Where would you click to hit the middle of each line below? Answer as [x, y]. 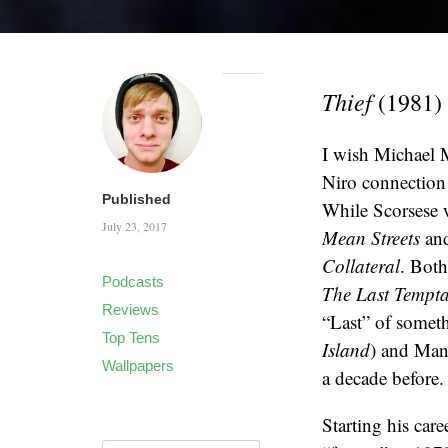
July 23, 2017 [134, 225]
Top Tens [131, 337]
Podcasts [133, 281]
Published [136, 198]
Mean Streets [371, 237]
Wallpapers [138, 365]
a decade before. [383, 377]
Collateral [361, 265]
